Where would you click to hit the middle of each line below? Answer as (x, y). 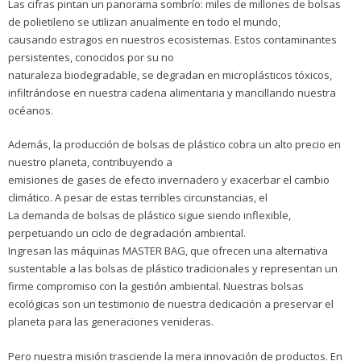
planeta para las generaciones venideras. (111, 322)
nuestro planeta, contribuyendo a (90, 162)
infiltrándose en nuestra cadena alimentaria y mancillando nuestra (172, 93)
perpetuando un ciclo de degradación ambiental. (127, 233)
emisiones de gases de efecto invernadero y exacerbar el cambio (169, 180)
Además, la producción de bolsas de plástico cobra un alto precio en (174, 145)
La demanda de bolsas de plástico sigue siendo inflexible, (149, 216)
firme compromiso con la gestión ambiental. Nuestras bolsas (156, 286)
